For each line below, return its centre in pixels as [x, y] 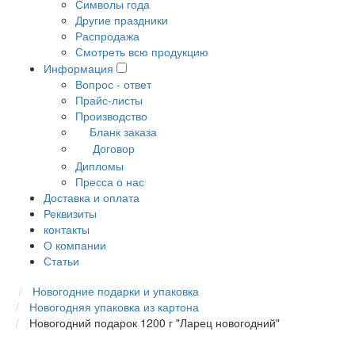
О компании [75, 244]
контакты [67, 229]
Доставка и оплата [92, 197]
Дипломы [99, 165]
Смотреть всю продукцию [142, 52]
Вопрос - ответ [113, 84]
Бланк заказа [123, 132]
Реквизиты [70, 213]
